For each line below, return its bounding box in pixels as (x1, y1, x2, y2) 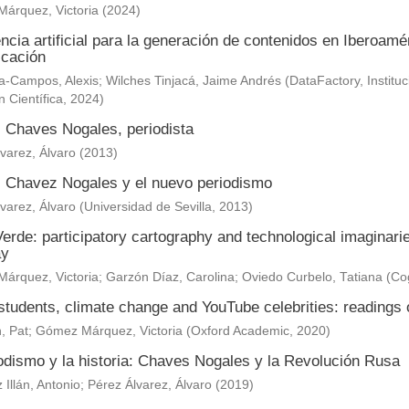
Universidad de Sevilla (83, 200, 212, 214)
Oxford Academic (190, 324, 289, 338)
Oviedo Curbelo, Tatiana (241, 270, 383, 284)
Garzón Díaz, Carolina (105, 270, 235, 284)
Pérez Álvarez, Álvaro (87, 378, 212, 392)
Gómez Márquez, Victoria (35, 324, 183, 338)
